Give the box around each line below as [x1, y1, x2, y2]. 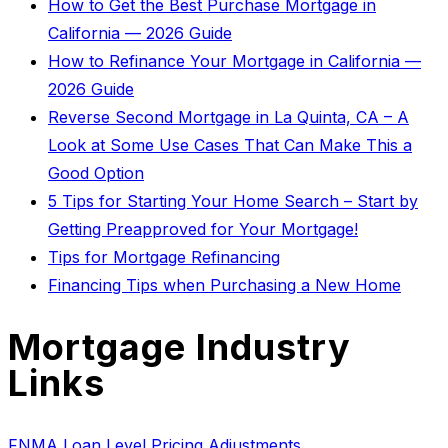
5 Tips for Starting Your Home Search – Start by [48, 190, 418, 211]
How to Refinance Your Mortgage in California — [48, 50, 421, 71]
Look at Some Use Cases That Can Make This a [48, 134, 412, 155]
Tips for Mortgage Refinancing [48, 246, 280, 267]
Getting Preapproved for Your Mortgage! [48, 218, 358, 239]
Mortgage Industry [8, 324, 351, 369]
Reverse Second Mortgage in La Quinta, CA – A [48, 106, 409, 127]
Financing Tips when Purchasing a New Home [48, 274, 401, 295]
